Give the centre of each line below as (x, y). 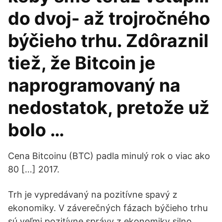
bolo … (36, 130)
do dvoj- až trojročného (109, 18)
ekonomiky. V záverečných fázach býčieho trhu (108, 208)
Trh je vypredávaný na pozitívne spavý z (93, 194)
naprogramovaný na (94, 85)
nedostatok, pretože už (109, 108)
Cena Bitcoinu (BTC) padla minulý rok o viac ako (109, 156)
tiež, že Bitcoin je (82, 63)
